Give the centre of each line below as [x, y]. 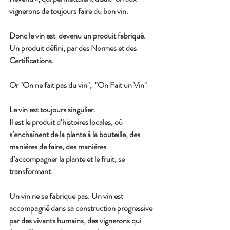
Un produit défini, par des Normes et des [74, 48]
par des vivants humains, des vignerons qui [77, 221]
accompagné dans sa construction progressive [82, 208]
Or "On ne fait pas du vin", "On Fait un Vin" [78, 85]
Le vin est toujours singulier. [52, 110]
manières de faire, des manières [59, 147]
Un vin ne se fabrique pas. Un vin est [67, 196]
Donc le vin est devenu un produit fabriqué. [78, 36]
